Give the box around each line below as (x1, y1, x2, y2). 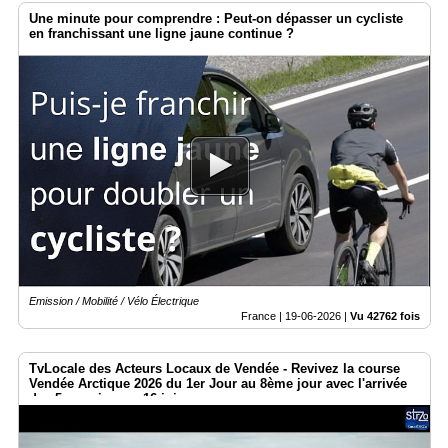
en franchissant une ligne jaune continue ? (29, 26, 294, 42)
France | (241, 309, 285, 322)
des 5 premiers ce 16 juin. (29, 390, 189, 406)
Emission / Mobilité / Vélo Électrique (29, 294, 199, 307)
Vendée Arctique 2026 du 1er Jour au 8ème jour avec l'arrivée (29, 375, 407, 391)
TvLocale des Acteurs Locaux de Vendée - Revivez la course (29, 360, 400, 376)
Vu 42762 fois (350, 309, 420, 322)
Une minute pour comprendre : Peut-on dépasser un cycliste (29, 11, 403, 27)
